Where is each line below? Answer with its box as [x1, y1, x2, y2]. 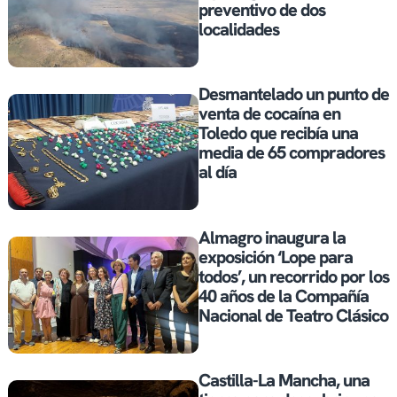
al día [198, 160, 237, 184]
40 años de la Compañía [198, 284, 369, 307]
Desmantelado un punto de [198, 82, 389, 106]
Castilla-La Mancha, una [198, 369, 370, 393]
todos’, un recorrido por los [198, 264, 389, 288]
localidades [198, 17, 279, 41]
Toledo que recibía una [198, 121, 358, 145]
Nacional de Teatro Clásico [198, 303, 388, 327]
